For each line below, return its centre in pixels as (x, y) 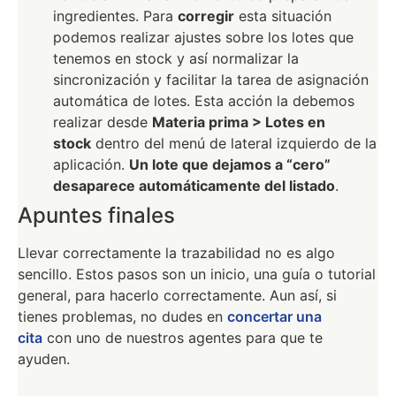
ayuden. (44, 359)
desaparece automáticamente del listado (194, 186)
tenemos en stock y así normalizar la (176, 59)
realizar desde (103, 122)
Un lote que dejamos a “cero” (230, 165)
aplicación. (91, 165)
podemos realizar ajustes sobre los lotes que (203, 38)
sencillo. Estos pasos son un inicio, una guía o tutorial (197, 274)
